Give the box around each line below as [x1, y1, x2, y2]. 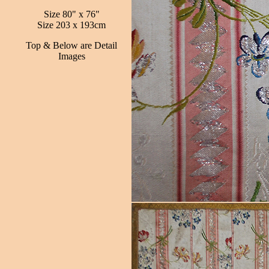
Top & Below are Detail [26, 40, 117, 50]
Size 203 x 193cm [37, 20, 106, 30]
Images [58, 51, 85, 61]
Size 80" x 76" [43, 9, 100, 19]
